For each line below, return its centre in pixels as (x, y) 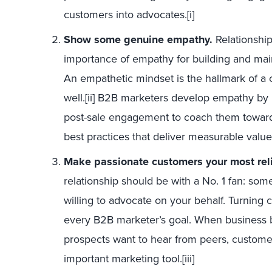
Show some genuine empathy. (138, 39)
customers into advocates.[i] (129, 14)
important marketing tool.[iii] (129, 258)
